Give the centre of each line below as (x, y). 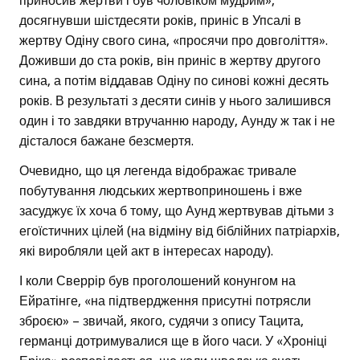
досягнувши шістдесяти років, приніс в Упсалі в (160, 21)
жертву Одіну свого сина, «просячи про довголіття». (174, 41)
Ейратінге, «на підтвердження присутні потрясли (165, 301)
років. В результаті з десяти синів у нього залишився (175, 101)
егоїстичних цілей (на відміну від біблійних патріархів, (180, 231)
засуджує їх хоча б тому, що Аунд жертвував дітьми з (176, 211)
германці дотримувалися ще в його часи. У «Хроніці (173, 342)
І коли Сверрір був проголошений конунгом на (157, 281)
